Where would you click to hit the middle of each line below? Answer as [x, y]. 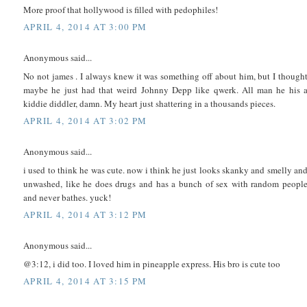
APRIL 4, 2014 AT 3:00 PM [85, 27]
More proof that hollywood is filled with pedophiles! [121, 9]
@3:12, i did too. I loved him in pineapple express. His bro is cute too [152, 263]
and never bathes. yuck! [67, 197]
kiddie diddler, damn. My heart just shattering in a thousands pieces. [149, 103]
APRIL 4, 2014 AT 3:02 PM [85, 121]
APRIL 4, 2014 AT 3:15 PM [85, 281]
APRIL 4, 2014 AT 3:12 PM [85, 215]
